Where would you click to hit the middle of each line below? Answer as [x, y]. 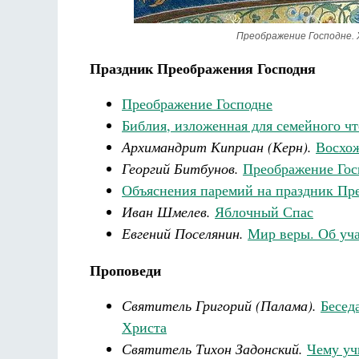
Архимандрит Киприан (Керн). [217, 147]
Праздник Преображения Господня [203, 68]
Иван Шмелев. [166, 212]
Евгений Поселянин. [183, 233]
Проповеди [125, 270]
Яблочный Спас [264, 212]
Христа [144, 327]
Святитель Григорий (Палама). [219, 305]
